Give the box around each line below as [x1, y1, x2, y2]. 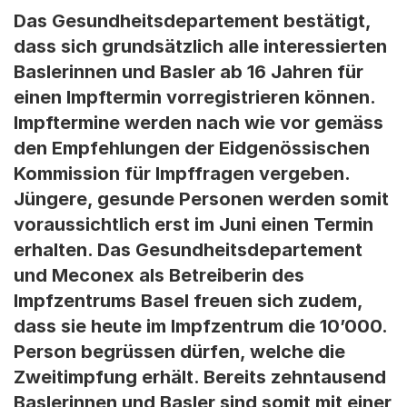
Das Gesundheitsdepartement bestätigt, [14, 10, 371, 32]
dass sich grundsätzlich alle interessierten [14, 35, 387, 57]
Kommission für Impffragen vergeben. [14, 163, 350, 184]
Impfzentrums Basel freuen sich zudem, [14, 290, 362, 312]
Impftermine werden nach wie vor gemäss [14, 112, 383, 134]
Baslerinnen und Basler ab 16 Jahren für [14, 61, 363, 83]
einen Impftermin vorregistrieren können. [14, 86, 375, 108]
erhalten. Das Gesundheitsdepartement [14, 239, 362, 261]
